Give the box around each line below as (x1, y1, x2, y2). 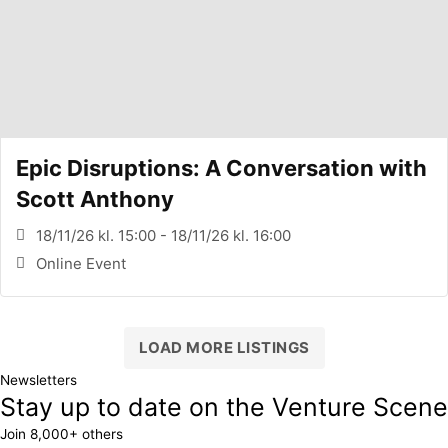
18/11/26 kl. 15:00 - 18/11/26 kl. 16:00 (36, 225, 291, 245)
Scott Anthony (16, 185, 174, 212)
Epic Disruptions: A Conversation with (16, 154, 427, 181)
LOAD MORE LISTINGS (138, 337, 310, 357)
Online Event (36, 253, 126, 273)
